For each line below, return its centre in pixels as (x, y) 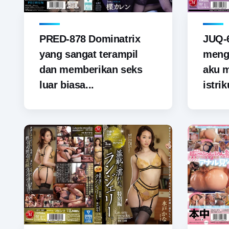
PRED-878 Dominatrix (90, 39)
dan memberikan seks (91, 70)
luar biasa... (67, 85)
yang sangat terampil (89, 54)
